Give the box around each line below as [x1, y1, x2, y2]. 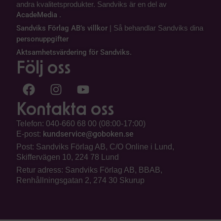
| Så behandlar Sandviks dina [108, 24, 204, 33]
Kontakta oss [16, 102, 114, 119]
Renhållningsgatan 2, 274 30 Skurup [16, 176, 145, 185]
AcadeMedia [16, 10, 58, 20]
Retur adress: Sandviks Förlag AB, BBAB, [16, 166, 162, 175]
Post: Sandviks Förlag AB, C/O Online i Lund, [16, 143, 174, 151]
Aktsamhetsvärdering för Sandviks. [16, 48, 132, 57]
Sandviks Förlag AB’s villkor [16, 24, 108, 33]
